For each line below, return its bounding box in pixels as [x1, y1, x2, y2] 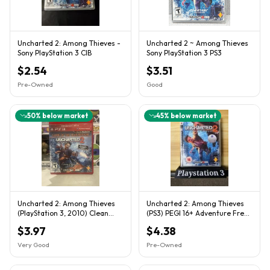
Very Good [17, 240, 49, 249]
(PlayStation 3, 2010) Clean [17, 208, 108, 218]
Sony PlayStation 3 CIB [17, 48, 92, 57]
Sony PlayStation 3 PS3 [210, 48, 222, 57]
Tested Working [17, 218, 70, 227]
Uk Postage [146, 218, 185, 227]
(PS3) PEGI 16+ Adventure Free [146, 208, 248, 218]
